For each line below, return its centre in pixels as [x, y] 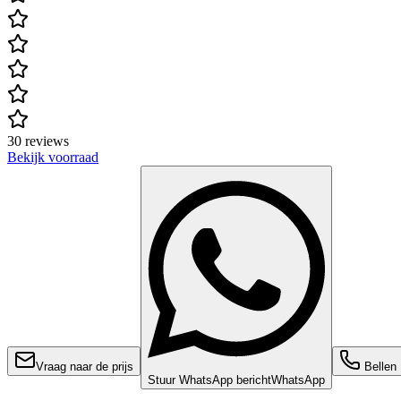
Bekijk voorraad [53, 158]
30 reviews [38, 141]
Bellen [379, 367]
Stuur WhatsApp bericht [209, 380]
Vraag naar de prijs [85, 367]
